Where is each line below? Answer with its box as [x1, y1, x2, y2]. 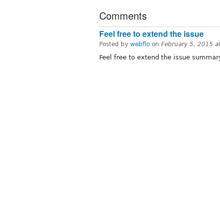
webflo [130, 41, 150, 48]
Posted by [99, 41, 130, 48]
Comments [99, 8, 147, 23]
